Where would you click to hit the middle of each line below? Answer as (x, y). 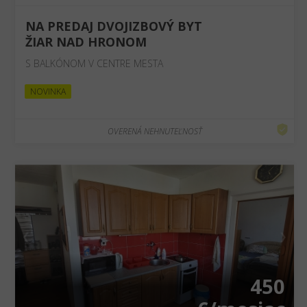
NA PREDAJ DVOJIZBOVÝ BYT (114, 26)
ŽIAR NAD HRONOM (86, 42)
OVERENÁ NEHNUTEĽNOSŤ (155, 131)
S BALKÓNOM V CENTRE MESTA (95, 63)
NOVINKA (48, 91)
